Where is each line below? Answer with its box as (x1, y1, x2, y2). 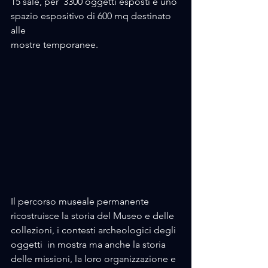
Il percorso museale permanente (11, 195, 151, 207)
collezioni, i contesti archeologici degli (11, 224, 178, 236)
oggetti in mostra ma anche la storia (11, 238, 168, 250)
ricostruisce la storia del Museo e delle (11, 209, 176, 221)
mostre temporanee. (11, 39, 100, 50)
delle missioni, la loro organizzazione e (11, 252, 178, 264)
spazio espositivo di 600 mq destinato (11, 10, 173, 22)
